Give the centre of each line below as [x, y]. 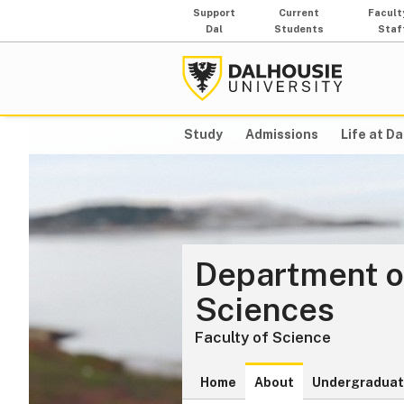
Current [299, 13]
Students [299, 29]
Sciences [265, 310]
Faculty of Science [263, 338]
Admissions [282, 135]
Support [215, 13]
